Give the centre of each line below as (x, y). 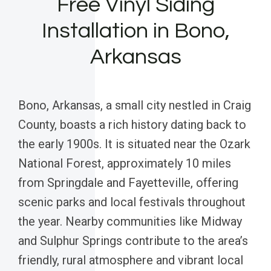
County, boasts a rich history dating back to (132, 124)
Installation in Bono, (135, 31)
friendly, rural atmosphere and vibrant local (131, 260)
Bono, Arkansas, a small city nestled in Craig (135, 105)
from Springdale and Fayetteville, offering (128, 182)
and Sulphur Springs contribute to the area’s (133, 240)
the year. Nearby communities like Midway (130, 221)
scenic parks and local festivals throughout (132, 202)
